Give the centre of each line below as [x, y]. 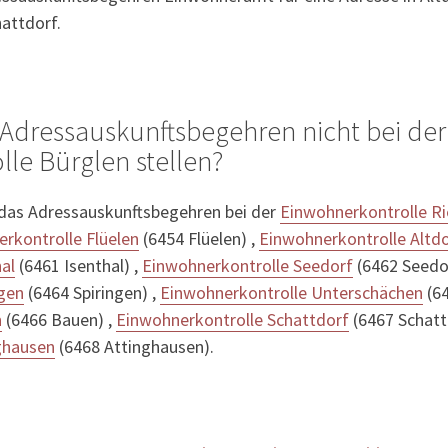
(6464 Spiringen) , [92, 293]
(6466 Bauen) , [59, 320]
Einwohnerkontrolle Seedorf [247, 266]
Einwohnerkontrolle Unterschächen [291, 293]
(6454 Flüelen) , [199, 239]
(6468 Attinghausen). [134, 347]
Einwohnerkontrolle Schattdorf [232, 320]
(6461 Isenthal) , [78, 266]
